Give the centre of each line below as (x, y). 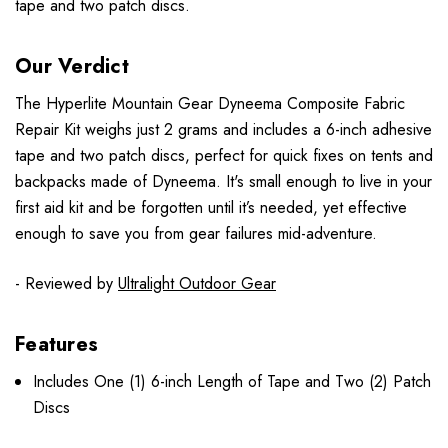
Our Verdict (72, 66)
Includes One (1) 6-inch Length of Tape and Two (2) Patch (232, 381)
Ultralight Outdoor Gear (197, 283)
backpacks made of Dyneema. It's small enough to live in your (223, 181)
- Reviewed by (66, 283)
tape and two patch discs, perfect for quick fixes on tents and (224, 155)
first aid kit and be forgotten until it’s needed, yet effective (211, 207)
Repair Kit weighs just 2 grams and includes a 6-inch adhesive (223, 129)
